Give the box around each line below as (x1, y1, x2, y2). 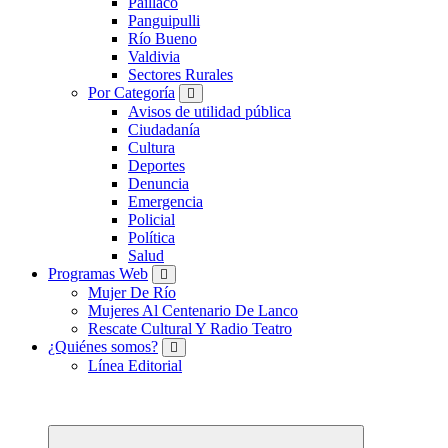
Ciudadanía (128, 121, 200, 139)
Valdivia (128, 48, 180, 66)
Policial (128, 211, 175, 229)
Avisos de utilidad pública (128, 103, 291, 121)
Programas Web (48, 265, 148, 283)
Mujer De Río (88, 284, 176, 302)
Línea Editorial (88, 357, 182, 375)
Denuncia (128, 175, 189, 193)
